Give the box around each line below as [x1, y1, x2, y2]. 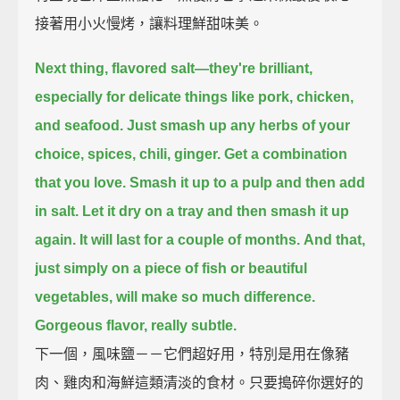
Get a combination [224, 146, 348, 162]
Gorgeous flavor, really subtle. [35, 317, 237, 333]
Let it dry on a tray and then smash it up [82, 203, 350, 219]
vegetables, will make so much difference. [35, 288, 316, 304]
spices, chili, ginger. [87, 146, 221, 162]
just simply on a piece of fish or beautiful [35, 260, 308, 276]
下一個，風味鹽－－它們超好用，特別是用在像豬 [35, 346, 350, 362]
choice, [35, 146, 85, 162]
